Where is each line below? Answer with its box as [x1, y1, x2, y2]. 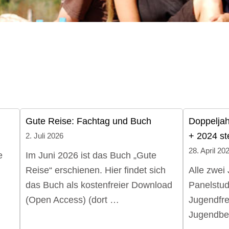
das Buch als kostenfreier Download [25, 180, 172, 191]
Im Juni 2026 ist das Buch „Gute [25, 150, 156, 161]
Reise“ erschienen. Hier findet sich [25, 165, 166, 176]
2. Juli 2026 [25, 132, 63, 141]
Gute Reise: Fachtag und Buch [25, 116, 151, 127]
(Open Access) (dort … [25, 195, 119, 205]
